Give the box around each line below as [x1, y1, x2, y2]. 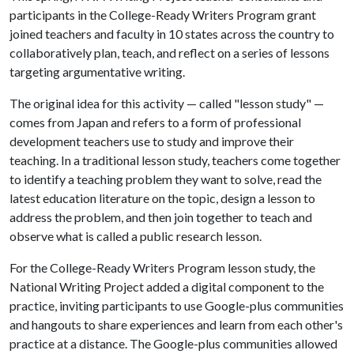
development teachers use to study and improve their [9, 134, 294, 149]
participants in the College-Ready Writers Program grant [9, 7, 316, 22]
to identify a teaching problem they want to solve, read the [9, 171, 322, 186]
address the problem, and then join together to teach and [9, 209, 312, 224]
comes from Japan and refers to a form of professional [9, 115, 301, 130]
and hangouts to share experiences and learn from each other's [9, 317, 343, 332]
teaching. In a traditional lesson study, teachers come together [9, 153, 341, 168]
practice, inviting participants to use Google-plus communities [9, 298, 344, 313]
